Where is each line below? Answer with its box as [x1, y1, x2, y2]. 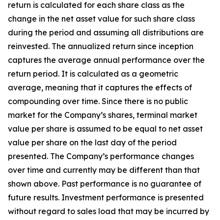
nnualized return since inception [73, 41, 193, 51]
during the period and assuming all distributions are [8, 27, 204, 37]
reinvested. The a [8, 41, 73, 51]
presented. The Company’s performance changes [8, 151, 194, 161]
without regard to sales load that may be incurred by [8, 206, 209, 216]
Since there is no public [102, 96, 188, 106]
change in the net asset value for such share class [8, 14, 195, 24]
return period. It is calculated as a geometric [8, 69, 178, 79]
